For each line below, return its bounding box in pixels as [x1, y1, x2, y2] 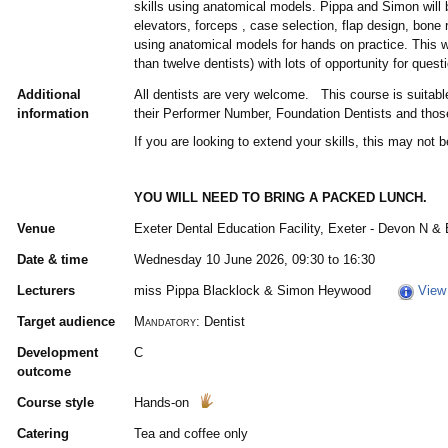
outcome [16, 364, 71, 380]
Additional [16, 87, 81, 103]
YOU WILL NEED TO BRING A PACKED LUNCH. [133, 190, 427, 206]
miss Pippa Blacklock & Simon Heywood [133, 283, 375, 299]
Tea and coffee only [133, 426, 248, 442]
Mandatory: [133, 314, 200, 330]
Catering [16, 426, 69, 442]
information [16, 106, 89, 122]
